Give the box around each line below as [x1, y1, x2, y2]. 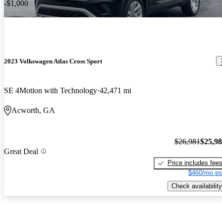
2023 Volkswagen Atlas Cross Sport [4, 57, 102, 65]
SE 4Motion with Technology [4, 86, 97, 95]
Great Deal [4, 147, 38, 156]
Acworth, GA [11, 106, 55, 114]
